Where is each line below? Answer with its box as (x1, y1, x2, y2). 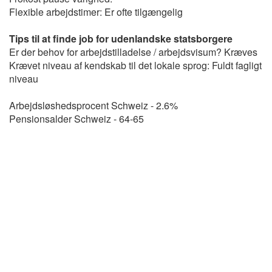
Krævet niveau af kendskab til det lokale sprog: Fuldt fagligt (9, 58, 262, 72)
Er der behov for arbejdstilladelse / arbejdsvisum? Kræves (9, 45, 257, 59)
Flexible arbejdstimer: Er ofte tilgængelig (9, 5, 183, 19)
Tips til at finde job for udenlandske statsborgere (9, 32, 233, 46)
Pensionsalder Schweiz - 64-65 (9, 112, 144, 126)
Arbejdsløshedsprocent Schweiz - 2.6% (9, 98, 178, 112)
